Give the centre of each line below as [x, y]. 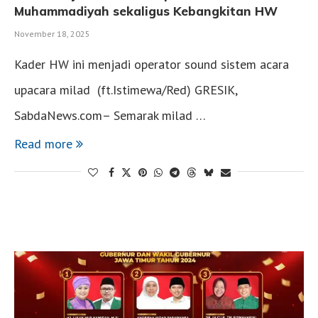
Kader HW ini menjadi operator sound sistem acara [152, 65]
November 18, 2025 [52, 34]
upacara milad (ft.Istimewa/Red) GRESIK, [126, 90]
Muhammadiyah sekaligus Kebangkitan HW [146, 11]
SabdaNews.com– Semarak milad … [110, 116]
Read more [43, 144]
